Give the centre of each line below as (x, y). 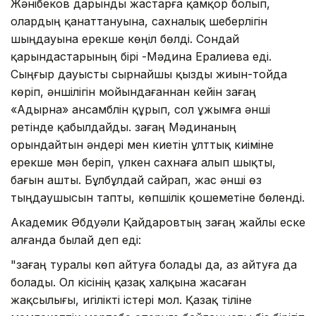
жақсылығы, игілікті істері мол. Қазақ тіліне (131, 299)
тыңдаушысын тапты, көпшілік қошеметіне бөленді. (158, 197)
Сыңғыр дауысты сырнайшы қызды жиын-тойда (149, 74)
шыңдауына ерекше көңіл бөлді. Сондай (125, 38)
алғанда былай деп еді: (76, 239)
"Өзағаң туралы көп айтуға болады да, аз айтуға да (154, 264)
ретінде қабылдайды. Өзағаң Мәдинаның (123, 127)
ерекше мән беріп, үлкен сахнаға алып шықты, (143, 162)
